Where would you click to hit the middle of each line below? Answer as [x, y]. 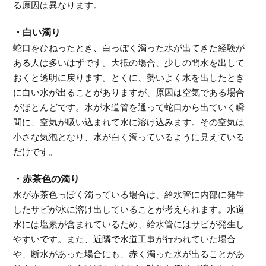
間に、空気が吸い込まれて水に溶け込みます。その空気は [129, 122]
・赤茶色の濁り [47, 178]
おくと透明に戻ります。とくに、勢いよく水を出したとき [129, 77]
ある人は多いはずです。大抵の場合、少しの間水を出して [129, 62]
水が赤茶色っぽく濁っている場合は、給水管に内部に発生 [129, 194]
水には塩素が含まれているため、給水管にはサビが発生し [129, 224]
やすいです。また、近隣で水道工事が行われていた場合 [125, 239]
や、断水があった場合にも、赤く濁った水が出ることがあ [129, 254]
